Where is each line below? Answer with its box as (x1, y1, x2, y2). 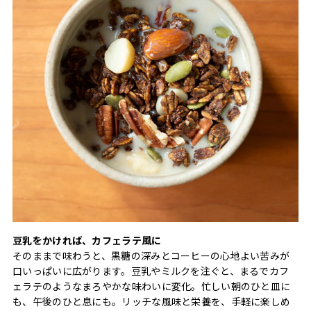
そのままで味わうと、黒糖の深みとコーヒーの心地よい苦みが (12, 248, 290, 262)
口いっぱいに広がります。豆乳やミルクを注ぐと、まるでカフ (12, 263, 289, 278)
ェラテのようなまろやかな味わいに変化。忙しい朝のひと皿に (12, 278, 291, 293)
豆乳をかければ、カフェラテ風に (12, 233, 162, 247)
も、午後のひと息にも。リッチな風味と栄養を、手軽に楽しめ (12, 294, 291, 308)
